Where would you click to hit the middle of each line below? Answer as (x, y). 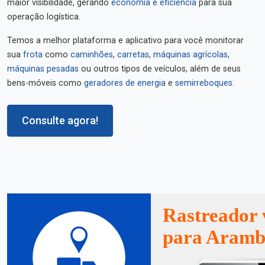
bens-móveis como (46, 83)
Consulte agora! (60, 120)
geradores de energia (125, 83)
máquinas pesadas (43, 69)
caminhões (92, 55)
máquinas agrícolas (190, 55)
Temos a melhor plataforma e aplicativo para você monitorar (125, 41)
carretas (133, 55)
